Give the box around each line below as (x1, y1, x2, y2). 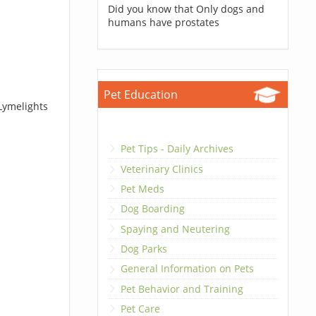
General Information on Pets (120, 262, 254, 276)
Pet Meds (120, 181, 164, 195)
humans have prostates (107, 16, 219, 29)
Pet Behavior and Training (120, 281, 243, 296)
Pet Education (103, 87, 178, 102)
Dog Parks (120, 242, 167, 256)
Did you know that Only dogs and (107, 2, 265, 16)
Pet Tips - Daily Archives (120, 142, 233, 156)
